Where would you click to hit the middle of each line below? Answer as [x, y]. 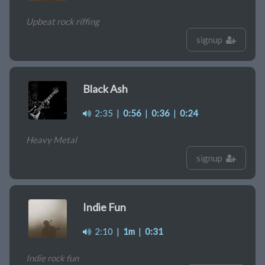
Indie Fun [104, 207]
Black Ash [105, 89]
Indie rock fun [52, 258]
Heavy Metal [51, 140]
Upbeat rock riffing [63, 22]
